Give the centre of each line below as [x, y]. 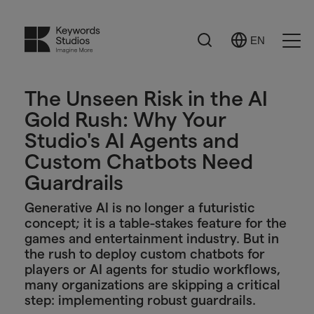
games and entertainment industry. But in [151, 239]
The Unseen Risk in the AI [146, 98]
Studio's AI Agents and [131, 141]
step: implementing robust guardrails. [140, 300]
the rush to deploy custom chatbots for [144, 254]
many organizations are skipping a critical [152, 285]
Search [212, 38]
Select [244, 46]
